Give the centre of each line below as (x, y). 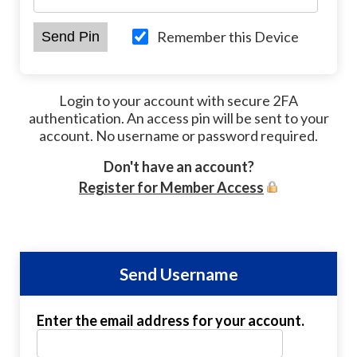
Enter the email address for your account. (170, 320)
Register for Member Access (171, 187)
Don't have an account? (178, 167)
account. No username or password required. (178, 135)
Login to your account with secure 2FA (178, 100)
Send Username (178, 274)
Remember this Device (228, 37)
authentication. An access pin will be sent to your (178, 118)
